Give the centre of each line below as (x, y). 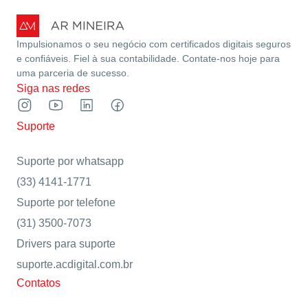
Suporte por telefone (66, 202)
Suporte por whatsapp (70, 161)
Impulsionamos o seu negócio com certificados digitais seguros (154, 44)
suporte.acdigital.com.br (75, 264)
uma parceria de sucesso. (73, 73)
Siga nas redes (53, 88)
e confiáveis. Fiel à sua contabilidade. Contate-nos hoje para (148, 58)
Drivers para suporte (66, 243)
